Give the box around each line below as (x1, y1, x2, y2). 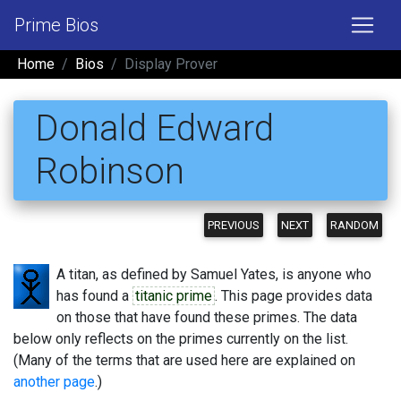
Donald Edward (35, 107, 274, 149)
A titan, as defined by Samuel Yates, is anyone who (56, 266, 371, 283)
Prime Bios (14, 14, 98, 36)
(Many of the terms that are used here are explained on (13, 352, 355, 369)
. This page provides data (215, 287, 372, 304)
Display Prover (124, 55, 218, 73)
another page (13, 373, 95, 390)
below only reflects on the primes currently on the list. (13, 330, 348, 347)
